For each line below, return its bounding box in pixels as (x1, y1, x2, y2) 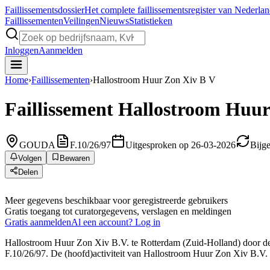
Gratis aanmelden (5, 216, 71, 227)
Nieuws (99, 16, 129, 26)
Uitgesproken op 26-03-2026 (125, 139, 236, 150)
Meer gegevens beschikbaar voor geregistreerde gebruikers (5, 195, 228, 206)
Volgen (18, 153, 42, 163)
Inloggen (5, 45, 39, 55)
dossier (58, 5, 84, 15)
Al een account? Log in (71, 216, 160, 227)
